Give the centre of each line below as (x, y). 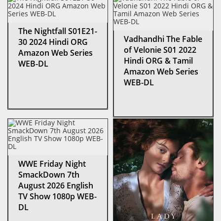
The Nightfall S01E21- (58, 31)
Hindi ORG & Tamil (158, 60)
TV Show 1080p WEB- (57, 196)
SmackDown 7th (49, 174)
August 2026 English (56, 185)
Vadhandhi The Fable (163, 39)
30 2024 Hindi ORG (53, 42)
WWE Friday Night (52, 164)
